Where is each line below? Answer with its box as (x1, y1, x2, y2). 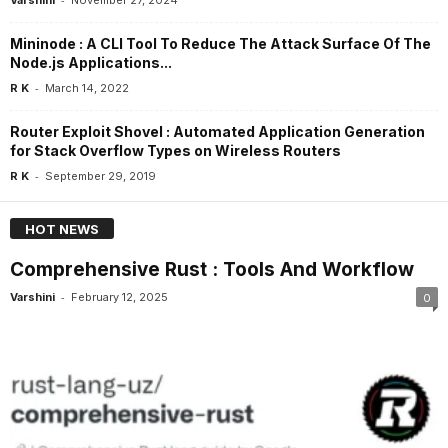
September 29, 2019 (45, 168, 156, 183)
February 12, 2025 (71, 289, 168, 304)
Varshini (10, 289, 55, 304)
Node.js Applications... (10, 53, 172, 71)
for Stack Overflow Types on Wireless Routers (10, 141, 341, 159)
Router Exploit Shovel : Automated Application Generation (10, 122, 425, 140)
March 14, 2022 (45, 80, 129, 95)
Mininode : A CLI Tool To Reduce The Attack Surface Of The (10, 34, 431, 52)
